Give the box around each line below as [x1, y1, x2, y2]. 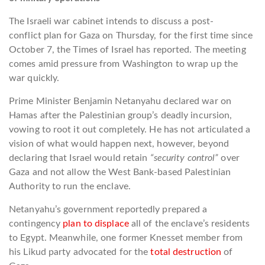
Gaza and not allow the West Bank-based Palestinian [9, 167, 231, 177]
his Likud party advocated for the [9, 247, 151, 257]
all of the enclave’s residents [128, 219, 250, 229]
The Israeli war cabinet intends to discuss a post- [9, 17, 214, 27]
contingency [9, 219, 63, 229]
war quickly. [9, 73, 60, 83]
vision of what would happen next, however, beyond [9, 139, 229, 149]
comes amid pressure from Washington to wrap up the [9, 59, 238, 69]
